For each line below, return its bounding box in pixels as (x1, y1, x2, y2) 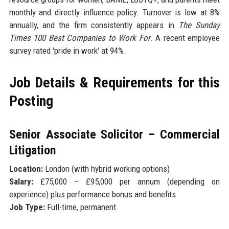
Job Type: (9, 202, 45, 213)
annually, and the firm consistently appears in (9, 20, 179, 31)
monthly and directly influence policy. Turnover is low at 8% (9, 7, 220, 18)
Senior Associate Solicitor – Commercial (9, 127, 220, 142)
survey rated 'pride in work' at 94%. (9, 45, 126, 56)
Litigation (9, 143, 56, 158)
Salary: (9, 176, 33, 187)
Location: (9, 164, 43, 174)
